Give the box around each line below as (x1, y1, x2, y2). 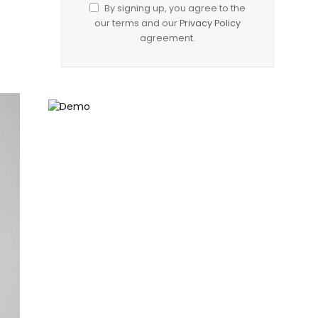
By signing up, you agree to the (102, 1, 246, 14)
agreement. (140, 31, 195, 44)
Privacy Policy (180, 16, 241, 29)
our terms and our (94, 16, 180, 29)
